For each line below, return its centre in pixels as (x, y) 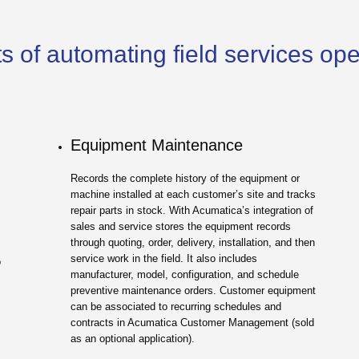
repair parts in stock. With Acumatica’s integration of (192, 210)
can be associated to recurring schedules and (175, 306)
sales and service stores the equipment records (180, 226)
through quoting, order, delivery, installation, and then (192, 242)
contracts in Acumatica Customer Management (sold (192, 322)
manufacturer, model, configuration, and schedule (184, 274)
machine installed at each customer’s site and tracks (193, 194)
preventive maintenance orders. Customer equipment (193, 290)
